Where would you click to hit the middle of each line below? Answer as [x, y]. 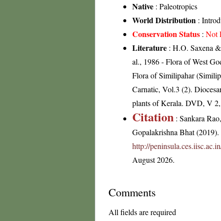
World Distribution [164, 20]
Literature [149, 48]
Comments [132, 192]
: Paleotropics [175, 6]
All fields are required [142, 212]
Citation [153, 117]
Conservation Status [166, 34]
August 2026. [153, 160]
